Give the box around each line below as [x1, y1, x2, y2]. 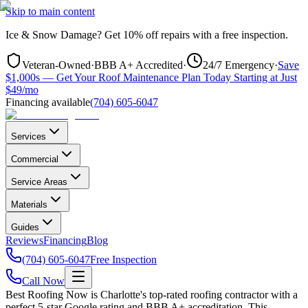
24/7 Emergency [203, 59, 274, 71]
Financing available [5, 96, 90, 108]
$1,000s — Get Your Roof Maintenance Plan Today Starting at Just [5, 71, 297, 83]
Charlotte [100, 289, 140, 300]
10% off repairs [123, 29, 190, 41]
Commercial [11, 154, 58, 164]
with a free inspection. [190, 29, 288, 41]
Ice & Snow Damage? [5, 29, 102, 41]
